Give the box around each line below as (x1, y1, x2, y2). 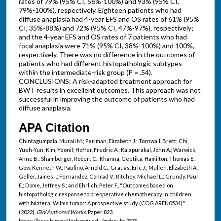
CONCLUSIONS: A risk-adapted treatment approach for (18, 77, 192, 86)
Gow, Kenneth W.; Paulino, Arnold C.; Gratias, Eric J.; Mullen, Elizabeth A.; (18, 164, 199, 171)
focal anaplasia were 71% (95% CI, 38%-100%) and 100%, (18, 41, 194, 50)
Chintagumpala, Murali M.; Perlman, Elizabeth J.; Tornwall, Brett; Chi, (18, 137, 188, 144)
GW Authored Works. (36, 208, 87, 215)
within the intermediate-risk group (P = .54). (18, 68, 152, 77)
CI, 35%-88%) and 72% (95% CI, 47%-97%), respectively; (18, 24, 193, 33)
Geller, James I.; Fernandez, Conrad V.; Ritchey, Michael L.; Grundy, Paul (18, 173, 198, 180)
